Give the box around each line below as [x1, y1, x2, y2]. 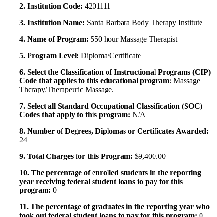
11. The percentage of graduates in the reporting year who [19, 202, 210, 211]
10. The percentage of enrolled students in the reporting [19, 169, 201, 177]
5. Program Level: [19, 51, 81, 60]
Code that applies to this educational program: [19, 77, 173, 85]
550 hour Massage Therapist [91, 35, 177, 44]
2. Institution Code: [19, 2, 85, 11]
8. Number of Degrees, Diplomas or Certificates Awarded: [19, 127, 209, 136]
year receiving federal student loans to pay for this [19, 177, 183, 186]
